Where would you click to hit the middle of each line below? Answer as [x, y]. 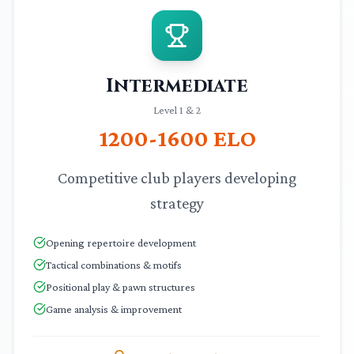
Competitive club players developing [177, 178]
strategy [177, 203]
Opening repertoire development [121, 243]
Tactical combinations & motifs [114, 265]
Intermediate [177, 86]
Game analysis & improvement [114, 309]
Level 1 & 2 [177, 110]
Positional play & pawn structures [121, 287]
